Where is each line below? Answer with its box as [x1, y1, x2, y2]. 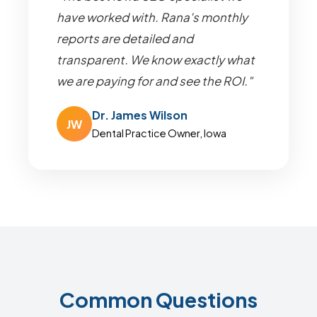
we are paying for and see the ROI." [57, 74, 253, 88]
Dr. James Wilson [92, 108, 188, 122]
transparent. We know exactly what [57, 52, 255, 67]
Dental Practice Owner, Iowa [92, 127, 226, 139]
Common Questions [59, 287, 258, 312]
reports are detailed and [57, 31, 193, 46]
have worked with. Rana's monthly [57, 10, 248, 25]
